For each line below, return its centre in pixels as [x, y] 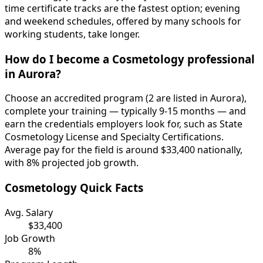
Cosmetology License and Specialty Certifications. [114, 137]
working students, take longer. [72, 34]
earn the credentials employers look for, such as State [124, 124]
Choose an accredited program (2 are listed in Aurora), [126, 98]
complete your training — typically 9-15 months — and [125, 111]
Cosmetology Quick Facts [74, 188]
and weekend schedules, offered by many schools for [123, 21]
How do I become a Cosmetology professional [130, 59]
